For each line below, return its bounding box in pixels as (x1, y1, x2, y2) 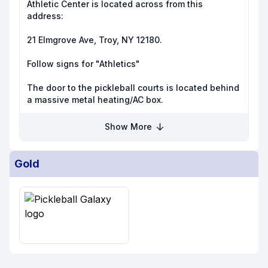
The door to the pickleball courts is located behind (27, 83, 239, 93)
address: (27, 11, 63, 21)
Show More (105, 121, 155, 132)
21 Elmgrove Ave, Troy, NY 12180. (27, 35, 162, 45)
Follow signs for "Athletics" (27, 59, 140, 69)
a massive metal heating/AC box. (27, 95, 163, 105)
